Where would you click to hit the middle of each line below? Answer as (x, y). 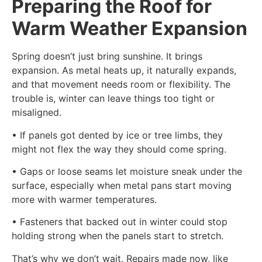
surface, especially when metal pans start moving (122, 185)
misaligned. (37, 113)
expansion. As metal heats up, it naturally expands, (124, 70)
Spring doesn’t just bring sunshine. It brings (107, 56)
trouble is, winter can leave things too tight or (113, 99)
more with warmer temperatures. (84, 199)
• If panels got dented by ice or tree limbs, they (117, 135)
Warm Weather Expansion (130, 29)
